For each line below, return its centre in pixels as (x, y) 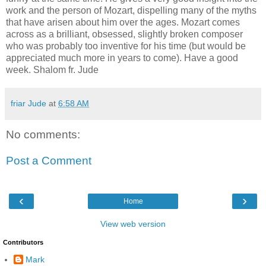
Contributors (23, 243)
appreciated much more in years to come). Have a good (122, 58)
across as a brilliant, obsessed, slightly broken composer (124, 34)
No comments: (43, 135)
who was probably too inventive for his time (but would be (126, 46)
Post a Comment (49, 160)
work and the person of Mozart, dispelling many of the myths (131, 10)
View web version (133, 224)
